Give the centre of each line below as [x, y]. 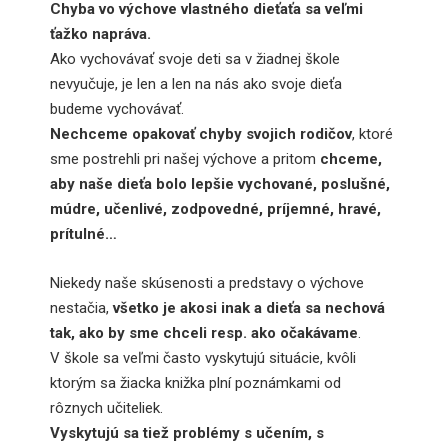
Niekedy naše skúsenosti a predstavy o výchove [207, 282]
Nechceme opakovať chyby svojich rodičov [201, 133]
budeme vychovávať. [117, 108]
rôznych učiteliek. [106, 407]
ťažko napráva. [100, 33]
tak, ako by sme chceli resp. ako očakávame [204, 332]
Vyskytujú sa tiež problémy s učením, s [187, 432]
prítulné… [83, 233]
